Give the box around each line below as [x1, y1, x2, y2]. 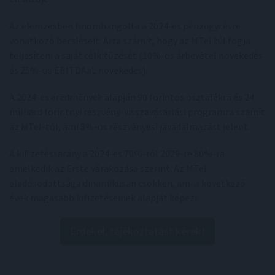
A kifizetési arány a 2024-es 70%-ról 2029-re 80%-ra [9, 147, 225, 160]
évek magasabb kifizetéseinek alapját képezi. [9, 192, 199, 204]
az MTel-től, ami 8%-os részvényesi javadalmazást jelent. [9, 120, 250, 133]
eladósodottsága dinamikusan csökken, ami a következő [9, 177, 246, 189]
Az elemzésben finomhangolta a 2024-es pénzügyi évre [9, 20, 241, 32]
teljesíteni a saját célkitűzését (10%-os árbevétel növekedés [9, 49, 263, 61]
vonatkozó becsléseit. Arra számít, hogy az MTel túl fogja [9, 34, 250, 47]
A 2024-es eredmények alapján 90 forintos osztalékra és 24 [9, 91, 254, 103]
